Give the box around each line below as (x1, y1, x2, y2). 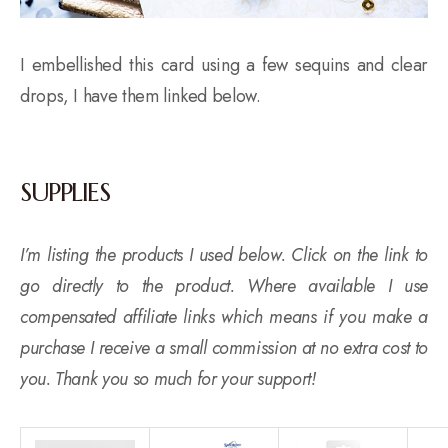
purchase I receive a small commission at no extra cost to (20, 334, 428, 361)
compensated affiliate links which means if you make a (20, 303, 428, 330)
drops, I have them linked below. (20, 82, 261, 109)
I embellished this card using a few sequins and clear (20, 51, 428, 78)
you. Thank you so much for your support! (20, 365, 316, 392)
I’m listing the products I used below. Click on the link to (20, 241, 428, 268)
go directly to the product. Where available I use (20, 272, 428, 299)
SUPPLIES (20, 175, 110, 208)
